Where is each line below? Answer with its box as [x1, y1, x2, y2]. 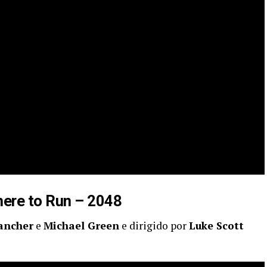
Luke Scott [189, 219, 244, 232]
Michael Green [44, 219, 119, 232]
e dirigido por [119, 219, 189, 232]
